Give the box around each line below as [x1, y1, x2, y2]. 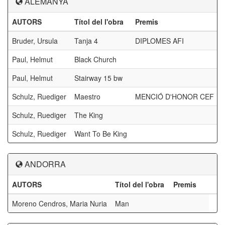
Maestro [74, 91, 100, 101]
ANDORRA [25, 158, 66, 170]
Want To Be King [74, 129, 127, 139]
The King [74, 110, 103, 120]
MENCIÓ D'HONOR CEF [135, 91, 214, 101]
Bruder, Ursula [12, 36, 58, 46]
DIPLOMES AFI [135, 36, 184, 46]
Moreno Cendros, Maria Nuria [12, 198, 107, 208]
